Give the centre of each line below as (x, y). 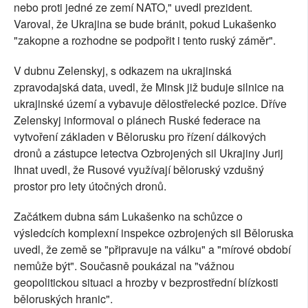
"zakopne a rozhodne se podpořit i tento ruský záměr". (145, 40)
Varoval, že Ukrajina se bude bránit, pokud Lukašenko (145, 23)
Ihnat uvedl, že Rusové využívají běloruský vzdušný (139, 169)
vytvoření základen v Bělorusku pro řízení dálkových (140, 136)
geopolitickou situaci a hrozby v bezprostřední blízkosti (146, 282)
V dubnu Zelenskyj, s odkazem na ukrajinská (123, 70)
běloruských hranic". (63, 298)
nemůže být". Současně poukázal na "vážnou (124, 265)
